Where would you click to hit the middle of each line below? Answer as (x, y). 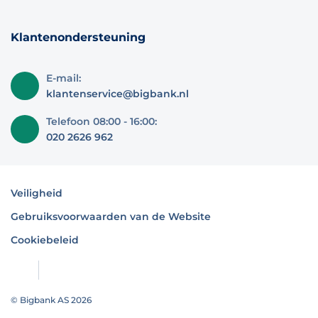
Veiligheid (37, 193)
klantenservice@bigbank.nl (117, 94)
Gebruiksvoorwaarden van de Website (111, 216)
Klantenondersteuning (78, 37)
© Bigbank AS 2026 (51, 300)
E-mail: (64, 78)
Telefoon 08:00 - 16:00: (102, 121)
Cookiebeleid (45, 240)
